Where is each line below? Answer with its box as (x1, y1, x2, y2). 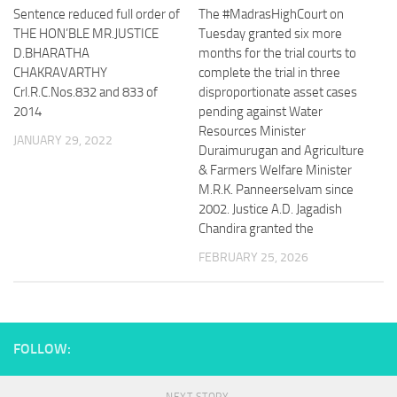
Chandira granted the (198, 221, 314, 237)
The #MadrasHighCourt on (198, 6, 344, 23)
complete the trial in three (198, 65, 340, 82)
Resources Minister (198, 123, 306, 140)
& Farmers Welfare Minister (198, 162, 352, 179)
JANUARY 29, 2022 (13, 133, 113, 149)
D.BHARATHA (13, 45, 90, 62)
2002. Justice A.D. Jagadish (198, 201, 342, 218)
